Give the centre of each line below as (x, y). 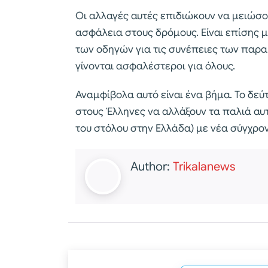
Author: (152, 167)
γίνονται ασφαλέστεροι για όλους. (155, 66)
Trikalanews (204, 167)
